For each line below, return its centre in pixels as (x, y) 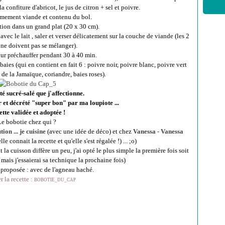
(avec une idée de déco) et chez (88, 131)
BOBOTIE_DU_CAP (55, 180)
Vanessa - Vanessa (158, 131)
